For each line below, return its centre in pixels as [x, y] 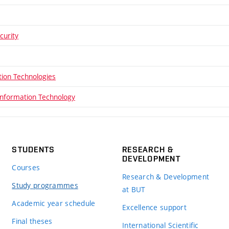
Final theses [32, 221]
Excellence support [154, 207]
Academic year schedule [54, 203]
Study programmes [45, 185]
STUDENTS [33, 149]
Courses [26, 167]
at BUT [134, 189]
